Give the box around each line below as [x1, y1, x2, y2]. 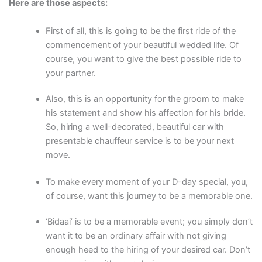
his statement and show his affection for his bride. [46, 107, 246, 118]
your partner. [46, 67, 96, 78]
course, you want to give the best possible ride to [46, 53, 242, 64]
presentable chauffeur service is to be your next [46, 135, 235, 146]
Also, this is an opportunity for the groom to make [46, 93, 244, 104]
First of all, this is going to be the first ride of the [46, 25, 236, 36]
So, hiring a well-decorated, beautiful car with [46, 121, 225, 132]
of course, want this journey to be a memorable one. [46, 190, 253, 201]
